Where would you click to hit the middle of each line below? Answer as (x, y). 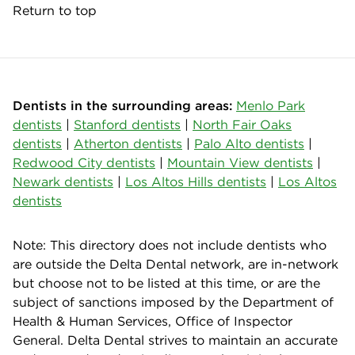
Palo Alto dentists (249, 143)
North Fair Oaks (242, 124)
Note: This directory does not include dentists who (170, 244)
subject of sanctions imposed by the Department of (173, 302)
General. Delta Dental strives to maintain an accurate (175, 340)
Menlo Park (271, 105)
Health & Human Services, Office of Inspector (153, 321)
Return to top (55, 10)
